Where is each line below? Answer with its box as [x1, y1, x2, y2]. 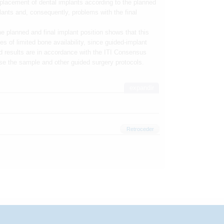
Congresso [110, 203, 139, 212]
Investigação [51, 203, 87, 212]
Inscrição [169, 203, 194, 212]
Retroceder [126, 126, 154, 132]
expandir [129, 84, 154, 92]
